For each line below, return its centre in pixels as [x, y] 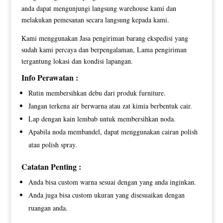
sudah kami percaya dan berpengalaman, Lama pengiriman [104, 49]
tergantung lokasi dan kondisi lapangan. [77, 61]
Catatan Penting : [51, 166]
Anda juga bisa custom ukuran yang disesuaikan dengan [106, 195]
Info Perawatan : [50, 77]
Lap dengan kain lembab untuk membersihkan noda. [102, 118]
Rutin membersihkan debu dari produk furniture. [97, 93]
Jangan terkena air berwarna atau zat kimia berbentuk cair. [110, 106]
